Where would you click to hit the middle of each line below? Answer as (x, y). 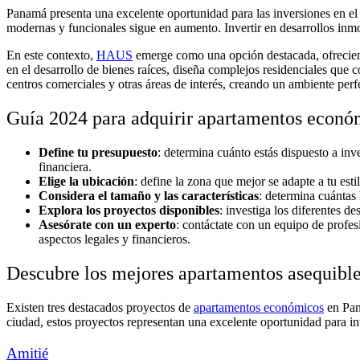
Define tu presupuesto (98, 153)
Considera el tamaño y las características (149, 196)
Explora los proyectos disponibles (129, 211)
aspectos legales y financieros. (115, 239)
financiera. (65, 167)
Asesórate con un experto (107, 225)
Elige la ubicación (86, 182)
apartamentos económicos (259, 307)
